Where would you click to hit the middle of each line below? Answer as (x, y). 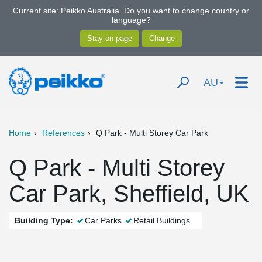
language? (131, 20)
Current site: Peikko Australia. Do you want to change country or (131, 11)
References (63, 133)
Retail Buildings (162, 220)
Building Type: (44, 220)
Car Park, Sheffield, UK (129, 194)
